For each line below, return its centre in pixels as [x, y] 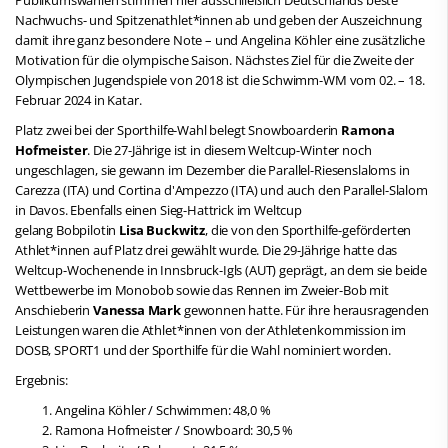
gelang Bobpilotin [67, 229]
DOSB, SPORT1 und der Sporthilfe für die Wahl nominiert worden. [203, 349]
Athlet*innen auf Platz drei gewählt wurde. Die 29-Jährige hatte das [206, 249]
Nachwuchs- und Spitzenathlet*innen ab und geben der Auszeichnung [218, 19]
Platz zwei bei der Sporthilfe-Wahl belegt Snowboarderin [178, 129]
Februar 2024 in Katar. [78, 99]
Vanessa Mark [137, 309]
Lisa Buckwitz [162, 229]
